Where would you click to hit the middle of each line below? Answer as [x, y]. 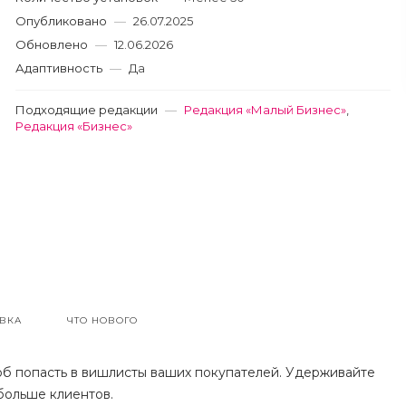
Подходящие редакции [87, 110]
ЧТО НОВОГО [102, 321]
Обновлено [52, 44]
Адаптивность [59, 68]
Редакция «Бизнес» [74, 126]
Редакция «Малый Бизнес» [266, 110]
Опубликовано [62, 21]
